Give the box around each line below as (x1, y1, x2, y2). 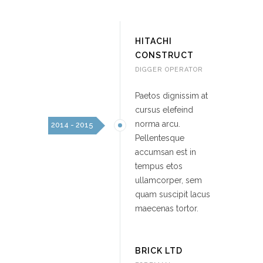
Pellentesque (135, 133, 184, 143)
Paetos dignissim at (135, 90, 208, 100)
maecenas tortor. (135, 203, 198, 213)
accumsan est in (135, 147, 196, 157)
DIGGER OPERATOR (135, 65, 203, 73)
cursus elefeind (135, 104, 193, 114)
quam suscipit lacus (135, 189, 210, 199)
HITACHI (135, 36, 172, 46)
